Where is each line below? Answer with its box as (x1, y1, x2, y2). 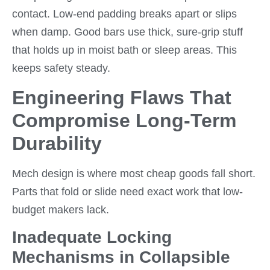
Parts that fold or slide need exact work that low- (12, 185, 243, 198)
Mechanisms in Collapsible (12, 248, 230, 267)
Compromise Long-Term (12, 109, 236, 131)
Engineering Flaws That (12, 86, 231, 108)
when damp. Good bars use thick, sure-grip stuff (12, 26, 243, 39)
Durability (12, 132, 102, 154)
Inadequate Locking (12, 228, 172, 247)
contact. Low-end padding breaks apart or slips (12, 8, 237, 20)
